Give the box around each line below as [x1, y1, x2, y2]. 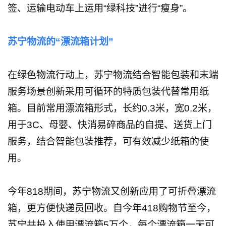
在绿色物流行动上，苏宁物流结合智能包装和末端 [7, 69, 218, 80]
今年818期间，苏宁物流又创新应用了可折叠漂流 [7, 186, 216, 197]
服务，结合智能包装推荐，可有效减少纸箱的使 [7, 136, 209, 147]
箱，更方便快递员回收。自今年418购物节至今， [7, 202, 216, 213]
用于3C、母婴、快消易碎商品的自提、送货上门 [7, 119, 212, 130]
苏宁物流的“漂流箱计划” [7, 36, 114, 47]
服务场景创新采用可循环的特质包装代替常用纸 [7, 86, 209, 97]
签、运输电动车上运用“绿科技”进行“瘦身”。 [7, 3, 192, 14]
